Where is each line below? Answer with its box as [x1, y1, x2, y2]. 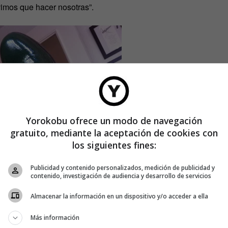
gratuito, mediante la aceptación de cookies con [10, 126, 218, 139]
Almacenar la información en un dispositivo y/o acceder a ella [31, 192, 208, 201]
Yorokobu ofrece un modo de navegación [26, 114, 202, 127]
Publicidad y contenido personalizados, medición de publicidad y [31, 163, 215, 172]
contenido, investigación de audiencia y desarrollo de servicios [31, 171, 211, 180]
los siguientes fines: [72, 138, 156, 151]
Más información [31, 213, 79, 222]
